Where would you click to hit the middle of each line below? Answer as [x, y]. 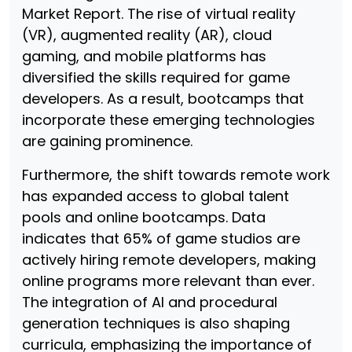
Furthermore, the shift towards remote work [176, 175]
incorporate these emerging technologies [169, 120]
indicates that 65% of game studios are [161, 238]
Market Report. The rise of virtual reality [159, 14]
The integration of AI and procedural [150, 302]
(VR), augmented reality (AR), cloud [147, 35]
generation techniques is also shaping [156, 323]
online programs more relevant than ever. [168, 281]
